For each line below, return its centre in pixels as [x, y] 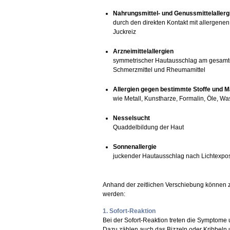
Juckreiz [124, 32]
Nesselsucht [131, 118]
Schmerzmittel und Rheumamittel [159, 70]
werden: [114, 194]
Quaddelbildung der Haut [148, 127]
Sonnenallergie [135, 147]
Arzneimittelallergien [143, 51]
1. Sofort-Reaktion [129, 211]
